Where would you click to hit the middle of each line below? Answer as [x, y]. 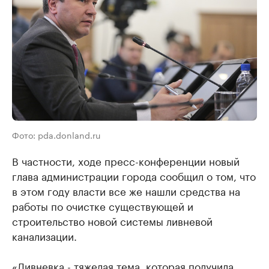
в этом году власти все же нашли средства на [126, 191]
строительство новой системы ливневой [112, 221]
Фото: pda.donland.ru [56, 135]
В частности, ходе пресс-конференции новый [126, 161]
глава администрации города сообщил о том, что [134, 176]
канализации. [44, 236]
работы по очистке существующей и [103, 206]
